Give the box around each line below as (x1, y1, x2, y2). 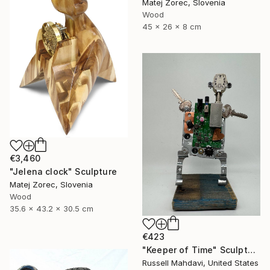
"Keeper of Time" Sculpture (247, 244, 256, 255)
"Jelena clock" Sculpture (10, 166, 117, 177)
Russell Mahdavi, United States (142, 257, 259, 268)
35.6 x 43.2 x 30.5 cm (10, 203, 93, 213)
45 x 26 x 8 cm (142, 21, 201, 31)
